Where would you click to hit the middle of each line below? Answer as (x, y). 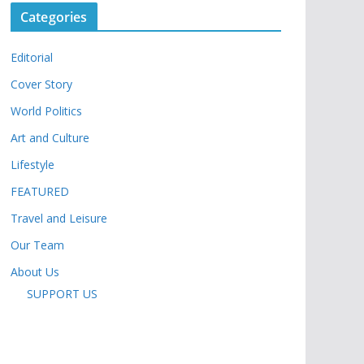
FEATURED (40, 191)
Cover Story (41, 84)
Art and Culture (50, 138)
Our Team (37, 245)
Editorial (32, 57)
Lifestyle (32, 165)
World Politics (46, 111)
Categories (54, 17)
